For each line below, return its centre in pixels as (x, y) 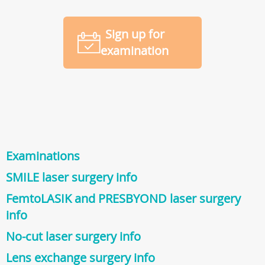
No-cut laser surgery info (73, 237)
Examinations (43, 156)
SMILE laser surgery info (72, 177)
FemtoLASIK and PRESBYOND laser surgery (123, 199)
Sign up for (135, 34)
